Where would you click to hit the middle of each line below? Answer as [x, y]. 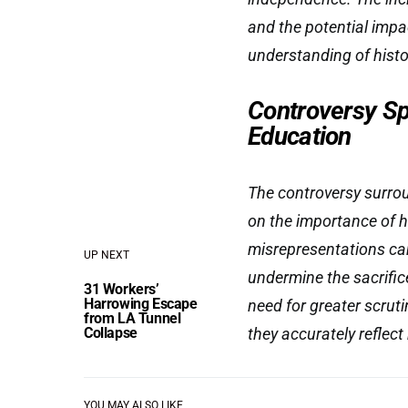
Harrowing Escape [141, 304]
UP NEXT [107, 255]
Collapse [111, 333]
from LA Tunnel [133, 318]
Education [300, 136]
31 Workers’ [122, 289]
